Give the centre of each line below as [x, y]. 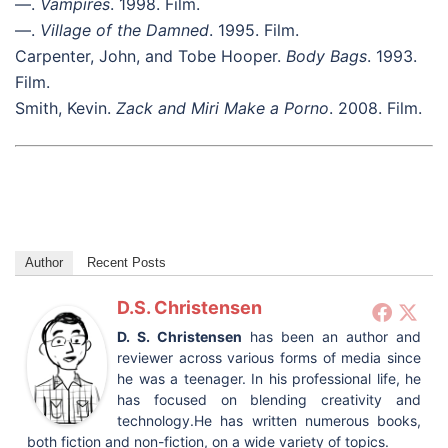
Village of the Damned [124, 29]
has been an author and [331, 336]
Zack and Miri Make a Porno [222, 107]
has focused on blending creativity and [269, 399]
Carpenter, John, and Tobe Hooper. [150, 55]
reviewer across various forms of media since [269, 357]
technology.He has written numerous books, [269, 420]
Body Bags [326, 55]
